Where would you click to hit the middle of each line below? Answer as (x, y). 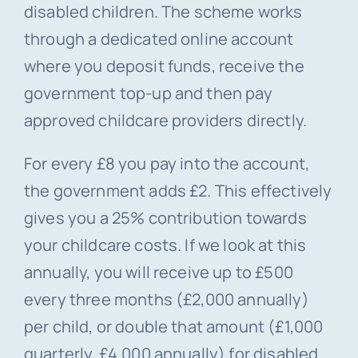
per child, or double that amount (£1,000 (173, 326)
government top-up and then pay (148, 93)
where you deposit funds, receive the (164, 66)
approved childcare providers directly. (165, 120)
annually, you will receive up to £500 (158, 272)
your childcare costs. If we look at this (165, 245)
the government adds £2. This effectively (178, 190)
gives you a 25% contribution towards (165, 217)
